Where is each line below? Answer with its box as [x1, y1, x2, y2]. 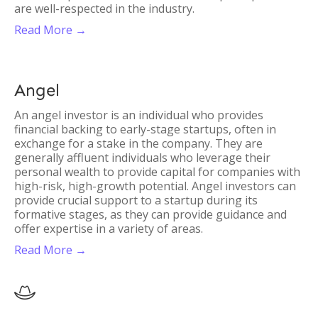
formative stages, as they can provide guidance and [14, 207, 287, 222]
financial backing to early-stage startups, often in [14, 121, 276, 137]
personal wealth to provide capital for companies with [14, 164, 300, 180]
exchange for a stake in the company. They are [14, 136, 263, 151]
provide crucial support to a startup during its [14, 192, 258, 208]
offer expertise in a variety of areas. [14, 221, 203, 236]
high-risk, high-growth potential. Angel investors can [14, 178, 296, 194]
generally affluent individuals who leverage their [14, 150, 270, 165]
